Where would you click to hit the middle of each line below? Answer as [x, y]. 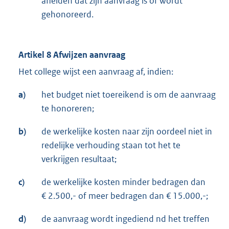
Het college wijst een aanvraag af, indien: [96, 72]
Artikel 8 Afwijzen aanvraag [72, 55]
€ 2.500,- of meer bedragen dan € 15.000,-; [125, 196]
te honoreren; [68, 109]
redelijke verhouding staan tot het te [111, 145]
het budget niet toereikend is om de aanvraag [129, 95]
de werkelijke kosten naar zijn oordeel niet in [127, 132]
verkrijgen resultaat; [79, 159]
